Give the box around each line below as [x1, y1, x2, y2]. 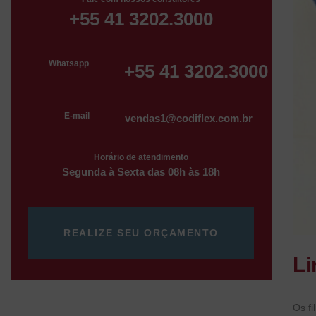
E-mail [64, 110, 90, 121]
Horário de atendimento [93, 152, 188, 162]
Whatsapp [49, 58, 90, 68]
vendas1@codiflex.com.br [125, 111, 253, 124]
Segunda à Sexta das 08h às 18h [61, 165, 220, 178]
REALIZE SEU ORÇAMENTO [63, 226, 219, 238]
